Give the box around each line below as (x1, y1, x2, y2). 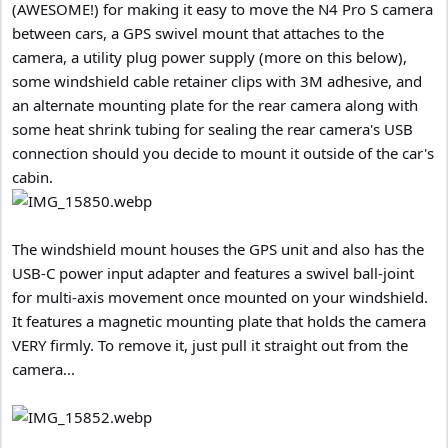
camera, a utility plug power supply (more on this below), (12, 46, 407, 67)
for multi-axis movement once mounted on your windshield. (12, 286, 428, 307)
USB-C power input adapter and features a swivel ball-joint (12, 262, 414, 283)
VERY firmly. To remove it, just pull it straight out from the (12, 334, 408, 355)
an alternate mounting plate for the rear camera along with (12, 94, 418, 115)
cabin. (12, 166, 53, 187)
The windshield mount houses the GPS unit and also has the (12, 238, 424, 259)
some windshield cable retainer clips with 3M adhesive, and (12, 70, 422, 91)
